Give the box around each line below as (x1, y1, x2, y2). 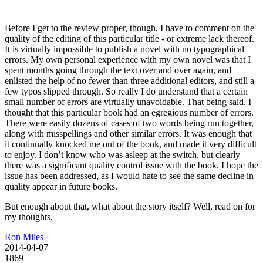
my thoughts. (5, 211, 53, 222)
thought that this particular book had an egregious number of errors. (5, 107, 254, 117)
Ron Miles (5, 231, 43, 242)
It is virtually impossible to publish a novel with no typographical (5, 43, 244, 54)
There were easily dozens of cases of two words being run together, (5, 117, 254, 128)
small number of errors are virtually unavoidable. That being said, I (5, 96, 251, 107)
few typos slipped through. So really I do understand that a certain (5, 86, 248, 96)
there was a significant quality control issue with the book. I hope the (5, 160, 258, 170)
